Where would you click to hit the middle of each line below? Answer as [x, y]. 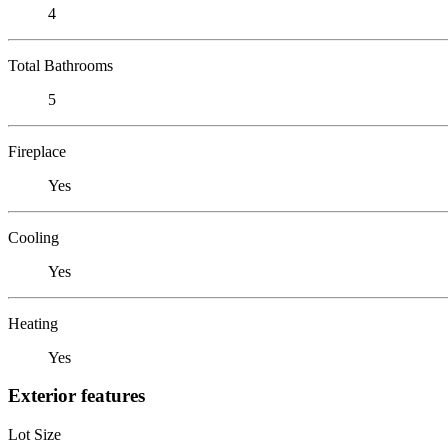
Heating [33, 323]
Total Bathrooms [60, 65]
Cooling [33, 237]
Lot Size [34, 434]
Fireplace [37, 151]
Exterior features [76, 396]
